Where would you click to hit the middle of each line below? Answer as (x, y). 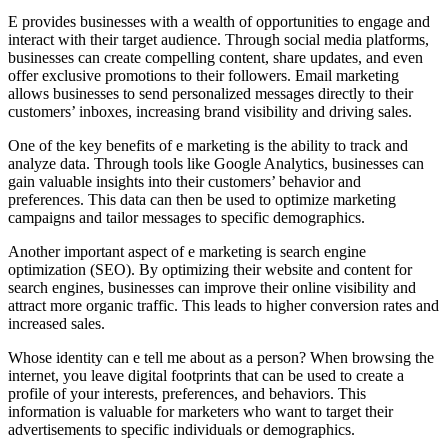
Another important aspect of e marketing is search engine (187, 251)
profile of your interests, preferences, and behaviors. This (187, 393)
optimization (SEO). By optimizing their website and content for (210, 269)
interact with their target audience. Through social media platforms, (218, 39)
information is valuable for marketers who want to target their (200, 411)
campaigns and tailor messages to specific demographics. (186, 217)
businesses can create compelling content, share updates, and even (215, 57)
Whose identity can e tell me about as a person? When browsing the (221, 357)
